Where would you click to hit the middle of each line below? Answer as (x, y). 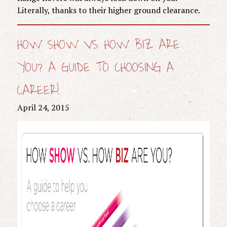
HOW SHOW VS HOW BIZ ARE (98, 45)
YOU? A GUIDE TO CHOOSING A (95, 67)
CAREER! (38, 90)
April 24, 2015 (43, 107)
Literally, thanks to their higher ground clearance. (108, 10)
